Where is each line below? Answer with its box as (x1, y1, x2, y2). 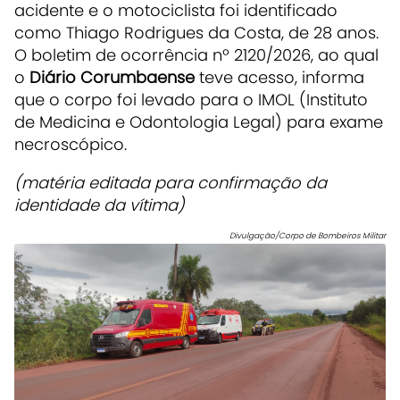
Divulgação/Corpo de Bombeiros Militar (229, 230, 386, 242)
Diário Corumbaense (29, 66, 195, 89)
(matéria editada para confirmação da (14, 171, 327, 195)
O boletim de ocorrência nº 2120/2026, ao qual (14, 44, 379, 67)
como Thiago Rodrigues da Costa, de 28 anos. (14, 21, 379, 45)
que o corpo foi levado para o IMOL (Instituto (14, 88, 368, 112)
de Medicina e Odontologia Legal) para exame (14, 111, 383, 134)
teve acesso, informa (195, 66, 364, 89)
